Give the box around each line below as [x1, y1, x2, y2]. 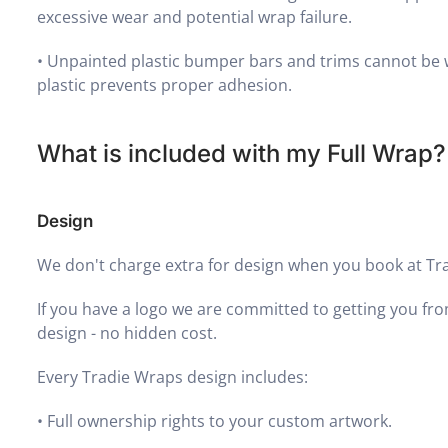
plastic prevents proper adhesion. [37, 73, 293, 96]
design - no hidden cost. [37, 321, 218, 344]
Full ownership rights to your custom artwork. [47, 409, 393, 432]
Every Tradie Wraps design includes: [37, 365, 309, 388]
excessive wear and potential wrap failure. [37, 5, 353, 28]
